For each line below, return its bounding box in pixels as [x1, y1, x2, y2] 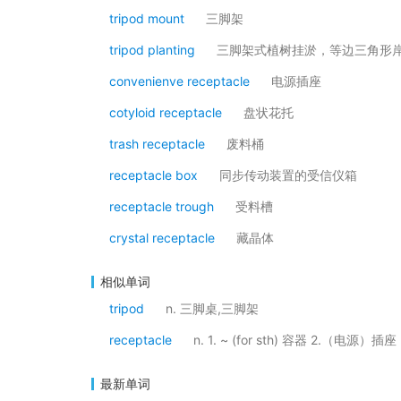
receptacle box [109, 167, 198, 183]
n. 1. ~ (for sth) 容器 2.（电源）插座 [193, 332, 397, 347]
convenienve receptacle [109, 73, 250, 89]
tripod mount [109, 11, 184, 26]
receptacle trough [109, 199, 214, 214]
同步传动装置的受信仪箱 [219, 167, 357, 183]
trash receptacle [109, 136, 205, 151]
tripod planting [109, 42, 195, 57]
